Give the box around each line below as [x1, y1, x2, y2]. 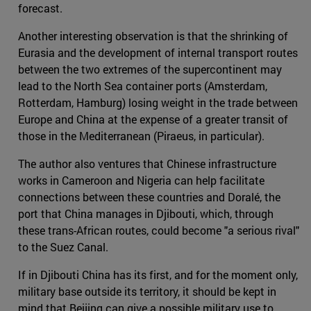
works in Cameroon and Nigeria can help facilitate [18, 173, 264, 188]
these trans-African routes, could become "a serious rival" [18, 223, 299, 238]
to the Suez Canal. [18, 239, 108, 255]
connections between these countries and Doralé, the [18, 190, 280, 205]
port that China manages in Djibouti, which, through [18, 206, 274, 221]
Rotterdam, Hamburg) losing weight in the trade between [18, 95, 298, 110]
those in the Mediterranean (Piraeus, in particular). [18, 128, 264, 144]
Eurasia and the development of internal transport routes [18, 45, 298, 60]
